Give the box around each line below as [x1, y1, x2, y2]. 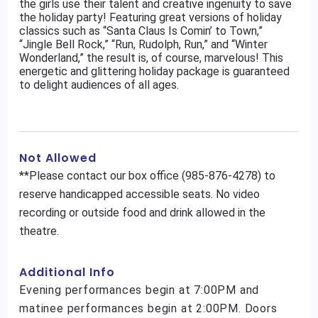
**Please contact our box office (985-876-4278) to [19, 169, 276, 182]
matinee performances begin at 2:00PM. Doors [19, 302, 278, 315]
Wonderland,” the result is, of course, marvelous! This [19, 51, 284, 65]
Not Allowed [19, 150, 97, 166]
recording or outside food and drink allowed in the [19, 206, 266, 219]
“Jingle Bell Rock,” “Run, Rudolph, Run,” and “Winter [19, 38, 268, 51]
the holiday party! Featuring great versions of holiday [19, 11, 283, 24]
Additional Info [19, 264, 116, 280]
